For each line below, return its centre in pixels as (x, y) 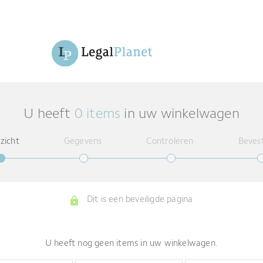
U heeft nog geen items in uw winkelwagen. (131, 244)
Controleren (170, 142)
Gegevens (83, 142)
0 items (99, 114)
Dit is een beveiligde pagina (139, 200)
